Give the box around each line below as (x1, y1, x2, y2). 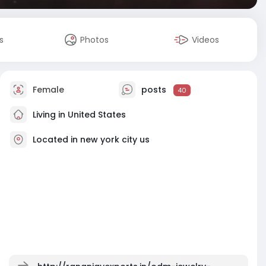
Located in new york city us (33, 133, 150, 145)
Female (30, 83, 64, 96)
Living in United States (30, 108, 126, 121)
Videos (192, 34, 220, 46)
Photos (80, 34, 109, 46)
